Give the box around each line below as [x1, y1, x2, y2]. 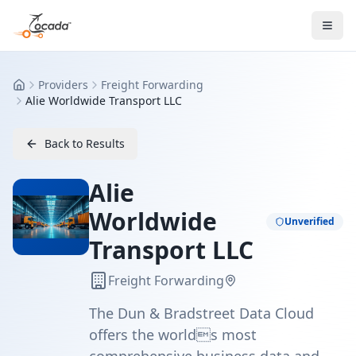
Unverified [284, 215, 335, 228]
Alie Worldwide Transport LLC [25, 93, 182, 108]
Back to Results [44, 136, 125, 151]
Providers [38, 77, 88, 92]
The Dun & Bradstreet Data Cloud [89, 304, 314, 323]
